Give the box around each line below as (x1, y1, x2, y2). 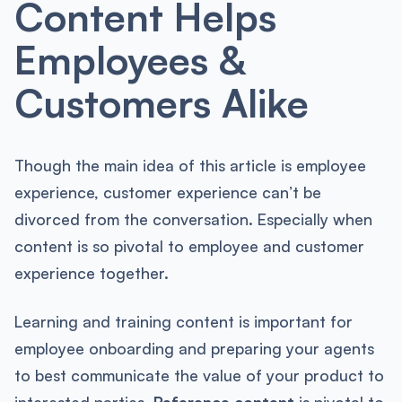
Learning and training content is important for (13, 310, 353, 331)
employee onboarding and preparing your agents (13, 337, 374, 358)
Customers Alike (13, 77, 309, 127)
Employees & (13, 34, 245, 83)
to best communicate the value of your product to (13, 364, 384, 385)
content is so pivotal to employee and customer (13, 236, 364, 257)
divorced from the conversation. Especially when (13, 209, 372, 230)
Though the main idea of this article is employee (13, 155, 366, 176)
